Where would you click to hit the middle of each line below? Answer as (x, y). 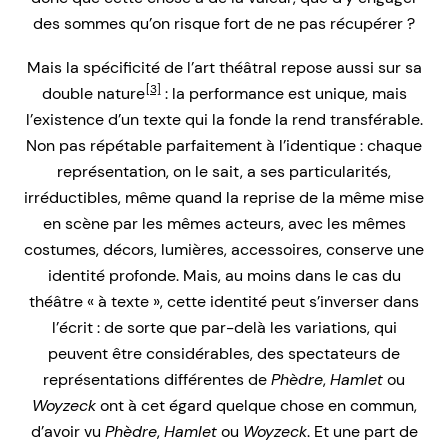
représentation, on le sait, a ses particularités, (224, 172)
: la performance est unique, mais (283, 94)
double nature (93, 94)
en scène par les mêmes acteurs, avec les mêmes (224, 224)
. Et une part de (362, 432)
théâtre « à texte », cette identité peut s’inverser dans (224, 302)
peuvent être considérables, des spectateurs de (224, 354)
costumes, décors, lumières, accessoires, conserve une (224, 250)
